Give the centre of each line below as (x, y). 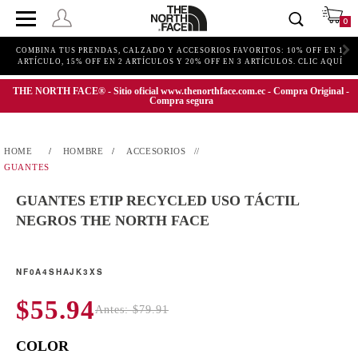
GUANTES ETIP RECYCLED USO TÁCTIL (157, 201)
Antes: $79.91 (132, 310)
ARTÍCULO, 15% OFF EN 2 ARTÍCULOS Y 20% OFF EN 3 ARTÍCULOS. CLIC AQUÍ (180, 62)
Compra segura (181, 101)
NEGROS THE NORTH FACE (113, 221)
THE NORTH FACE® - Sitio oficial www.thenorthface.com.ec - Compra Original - (181, 91)
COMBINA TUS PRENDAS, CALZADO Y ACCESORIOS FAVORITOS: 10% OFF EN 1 (180, 50)
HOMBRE (83, 151)
